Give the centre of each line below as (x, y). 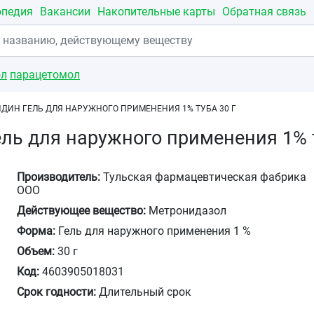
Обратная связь (264, 12)
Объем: (36, 251)
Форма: (36, 231)
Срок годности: (57, 292)
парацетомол (45, 75)
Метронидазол (186, 211)
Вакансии (65, 12)
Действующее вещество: (82, 211)
